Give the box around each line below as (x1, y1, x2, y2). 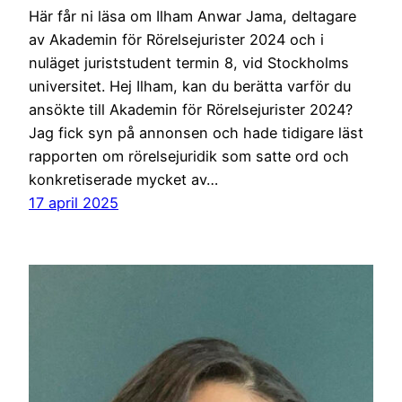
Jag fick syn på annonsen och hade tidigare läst (29, 123, 363, 142)
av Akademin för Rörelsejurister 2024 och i (29, 30, 324, 48)
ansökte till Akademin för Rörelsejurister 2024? (29, 100, 353, 118)
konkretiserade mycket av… (29, 170, 218, 188)
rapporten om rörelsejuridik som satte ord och (29, 146, 349, 165)
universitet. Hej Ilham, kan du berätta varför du (29, 76, 351, 95)
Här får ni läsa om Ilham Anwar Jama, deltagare (29, 6, 356, 25)
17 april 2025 (29, 193, 118, 212)
